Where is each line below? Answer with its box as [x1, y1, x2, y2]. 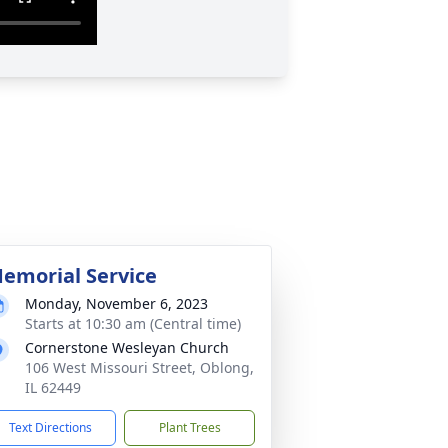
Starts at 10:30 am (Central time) [25, 314, 241, 333]
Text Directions [9, 419, 92, 436]
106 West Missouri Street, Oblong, [25, 358, 254, 377]
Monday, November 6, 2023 [25, 294, 208, 313]
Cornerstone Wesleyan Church [25, 338, 229, 357]
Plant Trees [158, 419, 221, 436]
